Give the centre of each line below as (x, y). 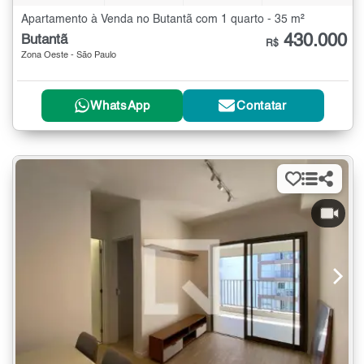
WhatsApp (120, 106)
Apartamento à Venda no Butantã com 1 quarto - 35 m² (163, 19)
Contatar (262, 106)
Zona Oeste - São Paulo (69, 55)
